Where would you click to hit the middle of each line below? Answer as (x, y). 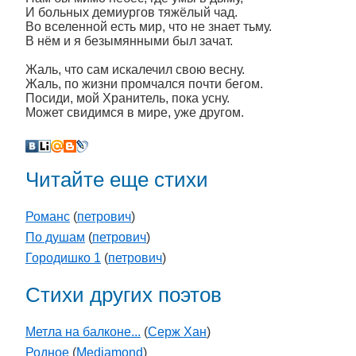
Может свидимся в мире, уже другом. (135, 112)
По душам (55, 238)
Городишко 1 (63, 258)
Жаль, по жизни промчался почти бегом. (144, 84)
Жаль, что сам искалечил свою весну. (135, 70)
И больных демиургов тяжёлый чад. (132, 12)
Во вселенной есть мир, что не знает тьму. (149, 27)
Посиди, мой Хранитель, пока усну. (128, 98)
